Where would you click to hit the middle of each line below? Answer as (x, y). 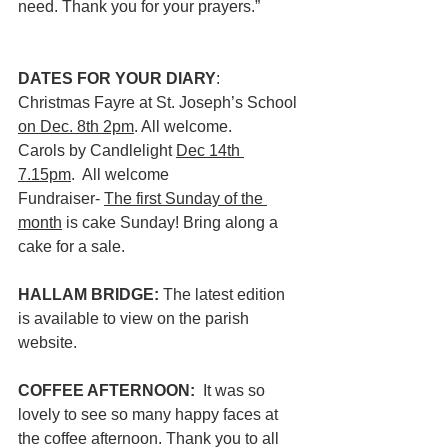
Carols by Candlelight (97, 150)
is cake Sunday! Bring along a (172, 222)
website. (49, 342)
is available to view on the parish (135, 318)
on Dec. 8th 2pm (76, 126)
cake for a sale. (71, 246)
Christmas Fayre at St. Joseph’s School (159, 102)
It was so (236, 390)
